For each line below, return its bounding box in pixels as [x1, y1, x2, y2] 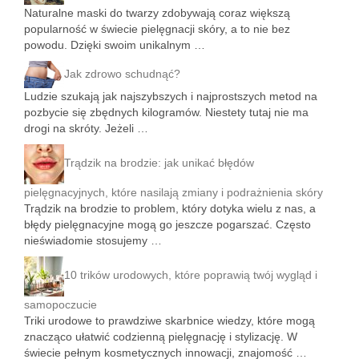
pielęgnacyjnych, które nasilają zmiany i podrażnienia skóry [24, 185, 323, 199]
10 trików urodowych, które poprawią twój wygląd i [64, 268, 317, 282]
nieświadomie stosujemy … [24, 233, 162, 247]
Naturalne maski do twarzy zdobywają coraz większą [24, 6, 290, 20]
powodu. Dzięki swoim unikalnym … [24, 38, 205, 52]
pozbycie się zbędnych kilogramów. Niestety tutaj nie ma [24, 105, 309, 119]
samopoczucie [24, 297, 97, 311]
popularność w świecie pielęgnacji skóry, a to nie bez [24, 22, 290, 36]
